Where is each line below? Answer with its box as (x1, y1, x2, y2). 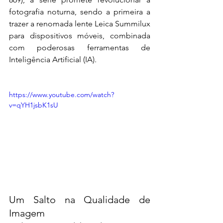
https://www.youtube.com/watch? (9, 90, 114, 99)
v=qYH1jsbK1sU (9, 101, 58, 110)
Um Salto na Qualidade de (9, 193, 150, 206)
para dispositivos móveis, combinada (9, 31, 150, 40)
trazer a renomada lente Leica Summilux (9, 19, 150, 28)
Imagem (9, 207, 45, 219)
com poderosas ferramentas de (9, 43, 150, 52)
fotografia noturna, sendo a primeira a (9, 7, 150, 16)
